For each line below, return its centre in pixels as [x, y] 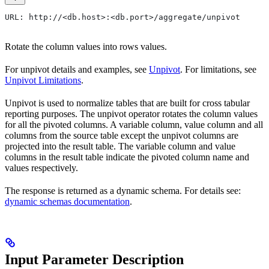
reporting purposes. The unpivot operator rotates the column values [131, 113]
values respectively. [41, 168]
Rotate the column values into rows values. [86, 46]
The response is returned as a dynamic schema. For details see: [123, 190]
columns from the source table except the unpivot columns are [122, 135]
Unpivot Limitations [43, 80]
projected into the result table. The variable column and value [120, 146]
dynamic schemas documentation [67, 201]
